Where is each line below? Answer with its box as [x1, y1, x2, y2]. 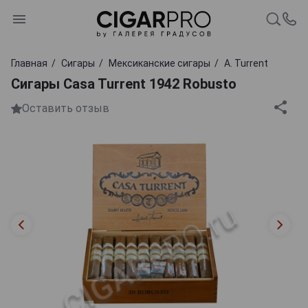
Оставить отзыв [22, 102, 109, 115]
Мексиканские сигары [109, 57, 210, 69]
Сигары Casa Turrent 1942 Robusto [11, 75, 236, 92]
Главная [11, 57, 47, 69]
